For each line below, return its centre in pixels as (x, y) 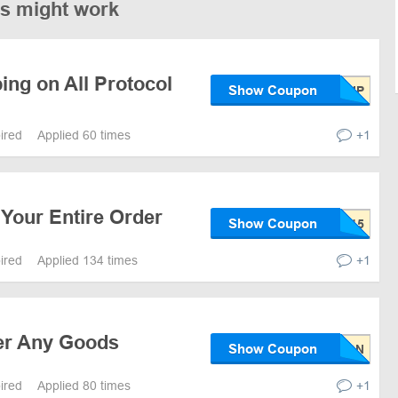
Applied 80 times (84, 385)
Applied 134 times (88, 260)
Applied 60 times (84, 135)
